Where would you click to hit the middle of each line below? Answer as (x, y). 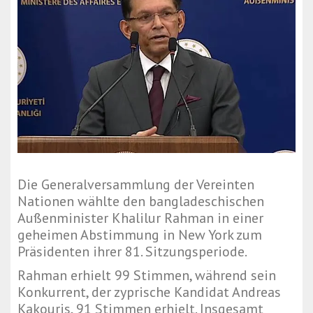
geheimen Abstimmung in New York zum (140, 235)
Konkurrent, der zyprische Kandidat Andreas (149, 292)
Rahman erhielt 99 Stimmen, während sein (147, 276)
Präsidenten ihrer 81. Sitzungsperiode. (132, 252)
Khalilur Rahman (163, 218)
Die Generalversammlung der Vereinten (136, 185)
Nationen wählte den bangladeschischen (141, 202)
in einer (239, 218)
